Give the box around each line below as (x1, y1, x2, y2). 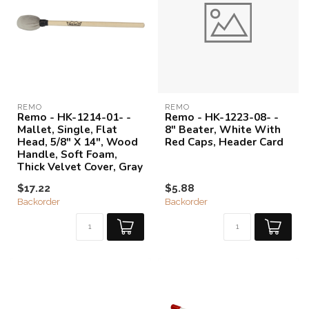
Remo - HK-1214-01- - (17, 110, 131, 124)
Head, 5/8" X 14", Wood (17, 134, 138, 149)
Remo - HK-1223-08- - (165, 110, 279, 124)
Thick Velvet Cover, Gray (17, 159, 143, 174)
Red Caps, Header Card (165, 134, 283, 149)
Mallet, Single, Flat (17, 122, 117, 137)
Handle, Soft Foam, (17, 147, 117, 161)
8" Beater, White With (165, 122, 281, 137)
